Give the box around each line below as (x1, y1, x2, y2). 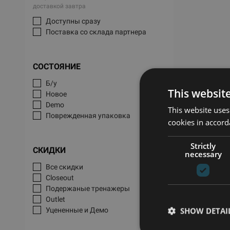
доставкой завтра (32, 3, 86, 10)
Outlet (45, 195, 65, 203)
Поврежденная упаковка (45, 111, 130, 120)
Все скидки (45, 163, 83, 171)
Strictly (190, 140, 216, 150)
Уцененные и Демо (45, 206, 108, 214)
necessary (184, 148, 222, 159)
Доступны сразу (45, 17, 101, 25)
